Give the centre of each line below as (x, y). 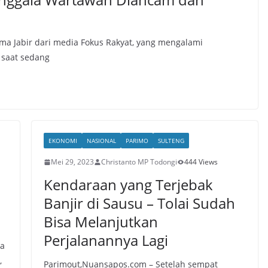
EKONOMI (63, 141)
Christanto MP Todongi (139, 162)
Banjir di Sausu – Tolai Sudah (139, 203)
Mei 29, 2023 (72, 162)
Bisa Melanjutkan (100, 222)
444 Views (201, 162)
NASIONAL (101, 141)
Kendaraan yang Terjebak (128, 185)
